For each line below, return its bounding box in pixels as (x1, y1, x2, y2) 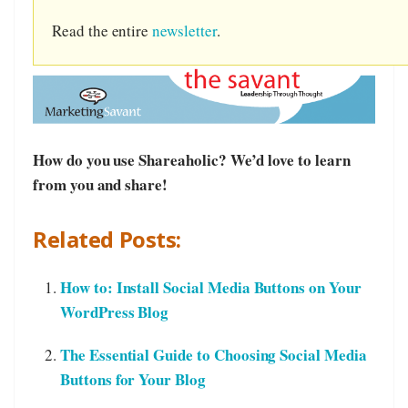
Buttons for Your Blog (60, 368, 206, 392)
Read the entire (52, 19, 153, 41)
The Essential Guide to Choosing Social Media (60, 343, 367, 367)
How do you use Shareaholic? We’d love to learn (33, 148, 351, 172)
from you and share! (33, 173, 168, 197)
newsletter (152, 19, 217, 41)
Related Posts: (33, 224, 181, 255)
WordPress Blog (60, 301, 169, 324)
